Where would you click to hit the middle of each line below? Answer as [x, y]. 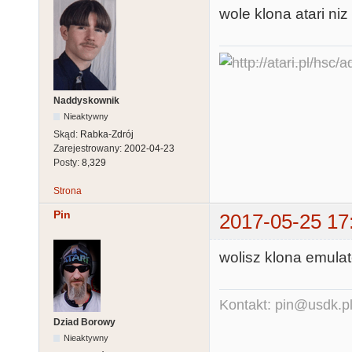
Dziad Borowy [84, 322]
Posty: [68, 162]
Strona [68, 191]
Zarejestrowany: [89, 148]
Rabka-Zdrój [107, 134]
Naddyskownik [86, 100]
